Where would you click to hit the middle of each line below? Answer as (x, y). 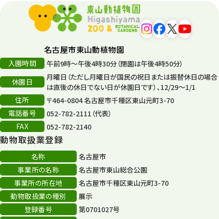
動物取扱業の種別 (38, 196)
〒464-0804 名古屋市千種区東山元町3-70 (110, 100)
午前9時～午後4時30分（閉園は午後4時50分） (115, 63)
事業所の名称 (38, 169)
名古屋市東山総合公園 (113, 170)
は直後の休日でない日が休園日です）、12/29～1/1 (121, 87)
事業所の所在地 (38, 183)
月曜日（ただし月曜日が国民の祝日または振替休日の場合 (132, 77)
